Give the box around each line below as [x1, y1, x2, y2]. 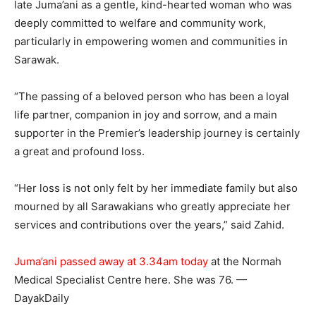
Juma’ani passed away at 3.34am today [14, 254, 208, 268]
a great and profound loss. [14, 144, 145, 158]
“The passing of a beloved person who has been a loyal [14, 89, 289, 103]
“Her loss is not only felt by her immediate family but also [14, 181, 298, 195]
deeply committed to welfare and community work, [14, 16, 266, 30]
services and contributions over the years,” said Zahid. [14, 217, 284, 231]
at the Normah [208, 254, 281, 268]
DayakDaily [14, 291, 69, 305]
